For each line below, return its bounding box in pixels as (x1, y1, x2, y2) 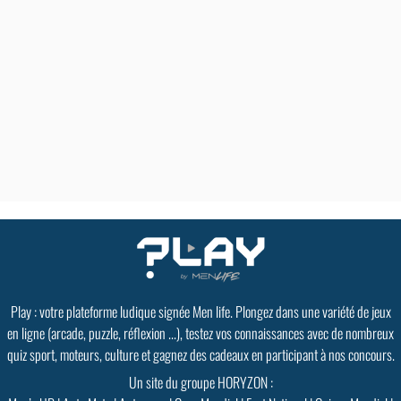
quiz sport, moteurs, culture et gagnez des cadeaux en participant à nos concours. (6, 344, 395, 365)
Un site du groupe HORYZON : (128, 371, 273, 393)
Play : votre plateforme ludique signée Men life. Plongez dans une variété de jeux (10, 301, 391, 322)
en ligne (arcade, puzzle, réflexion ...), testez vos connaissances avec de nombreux (7, 322, 394, 344)
